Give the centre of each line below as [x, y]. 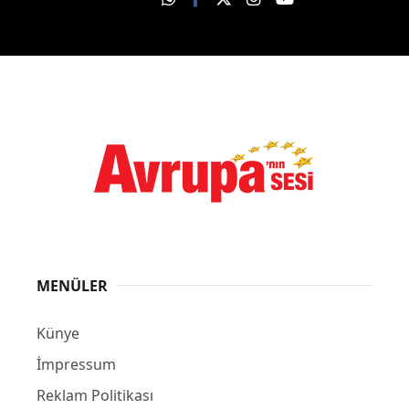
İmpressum [76, 364]
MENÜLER [72, 285]
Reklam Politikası [95, 395]
